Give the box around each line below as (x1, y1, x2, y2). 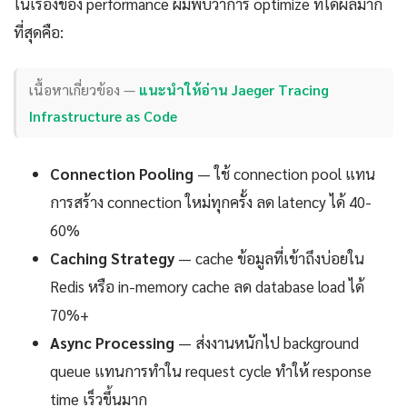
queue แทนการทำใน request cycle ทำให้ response (50, 361, 372, 381)
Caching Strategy (50, 248, 174, 268)
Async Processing (50, 333, 174, 352)
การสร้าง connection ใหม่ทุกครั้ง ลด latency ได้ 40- (50, 192, 372, 212)
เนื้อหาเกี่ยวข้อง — (29, 80, 140, 100)
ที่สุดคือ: (14, 21, 64, 42)
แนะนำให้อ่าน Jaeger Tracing (139, 80, 330, 100)
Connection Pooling (50, 164, 194, 184)
